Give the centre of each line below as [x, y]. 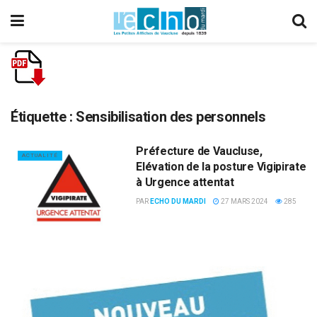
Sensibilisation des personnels [171, 117]
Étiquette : [44, 117]
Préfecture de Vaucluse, [199, 151]
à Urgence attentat [185, 182]
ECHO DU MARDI [178, 201]
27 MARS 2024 [244, 201]
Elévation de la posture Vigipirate [221, 167]
